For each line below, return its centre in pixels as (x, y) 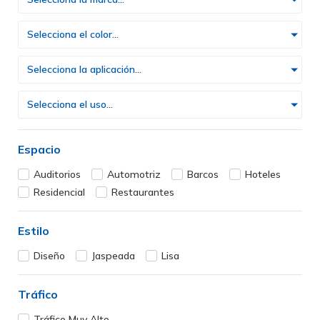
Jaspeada (113, 256)
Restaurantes (143, 192)
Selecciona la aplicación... (84, 69)
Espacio (39, 149)
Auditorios (57, 174)
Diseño (49, 256)
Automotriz (134, 174)
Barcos (203, 174)
